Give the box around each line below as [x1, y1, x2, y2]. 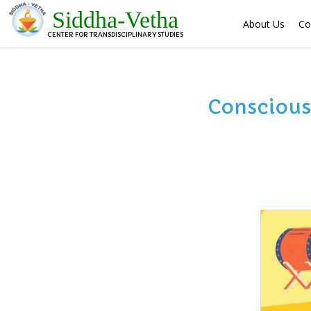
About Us [243, 17, 285, 31]
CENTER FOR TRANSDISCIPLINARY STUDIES [47, 31, 183, 38]
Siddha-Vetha [51, 6, 178, 33]
